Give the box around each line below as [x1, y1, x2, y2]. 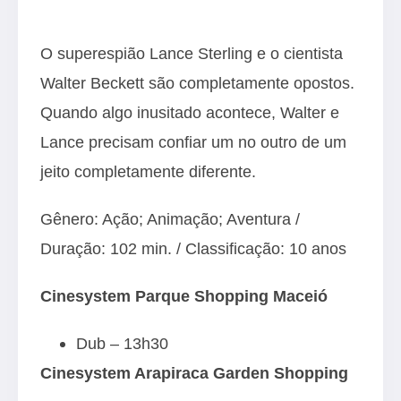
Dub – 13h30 [76, 333, 168, 353]
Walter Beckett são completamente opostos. [40, 73, 354, 92]
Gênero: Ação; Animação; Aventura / [40, 209, 300, 228]
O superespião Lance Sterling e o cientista [40, 43, 343, 63]
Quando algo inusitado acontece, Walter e [40, 102, 339, 122]
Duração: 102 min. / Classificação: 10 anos [40, 238, 346, 258]
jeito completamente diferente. [40, 161, 256, 181]
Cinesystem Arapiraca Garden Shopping [40, 363, 348, 382]
